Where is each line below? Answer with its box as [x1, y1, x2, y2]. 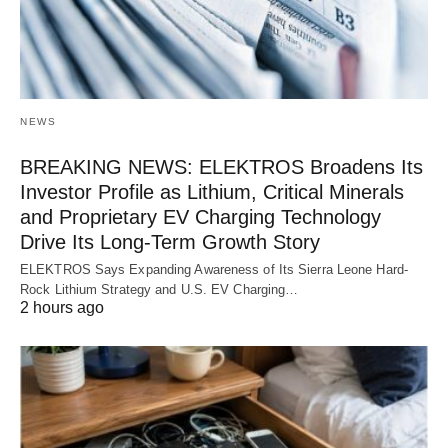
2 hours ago [20, 299, 104, 317]
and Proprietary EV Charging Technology [20, 206, 381, 229]
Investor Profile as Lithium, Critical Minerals [20, 181, 404, 204]
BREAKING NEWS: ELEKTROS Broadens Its [20, 156, 423, 179]
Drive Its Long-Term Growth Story [20, 231, 320, 254]
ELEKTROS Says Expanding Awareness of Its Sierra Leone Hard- [20, 262, 408, 278]
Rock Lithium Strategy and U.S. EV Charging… [20, 282, 299, 298]
